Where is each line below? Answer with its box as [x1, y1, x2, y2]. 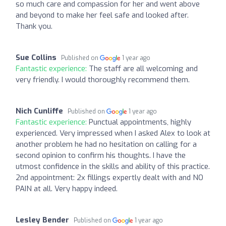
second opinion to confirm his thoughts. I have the [16, 150, 186, 160]
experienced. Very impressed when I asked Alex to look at [16, 128, 210, 138]
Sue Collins [16, 52, 56, 63]
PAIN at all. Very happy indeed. [16, 183, 118, 194]
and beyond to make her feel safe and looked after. [16, 10, 189, 20]
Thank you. [16, 21, 52, 31]
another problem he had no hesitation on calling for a [16, 139, 197, 149]
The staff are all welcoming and [89, 63, 198, 74]
